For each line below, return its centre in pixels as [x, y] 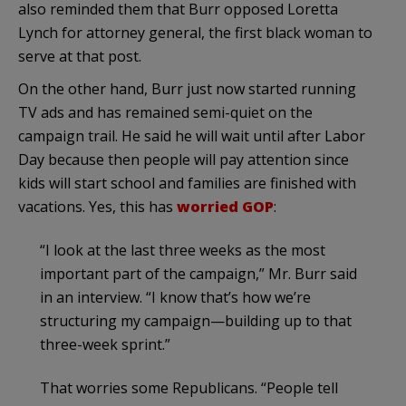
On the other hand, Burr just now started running [187, 88]
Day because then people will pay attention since [184, 159]
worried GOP [225, 206]
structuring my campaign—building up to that [196, 320]
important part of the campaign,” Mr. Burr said [198, 273]
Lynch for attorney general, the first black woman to [195, 32]
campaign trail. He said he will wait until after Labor [192, 135]
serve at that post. [80, 56]
